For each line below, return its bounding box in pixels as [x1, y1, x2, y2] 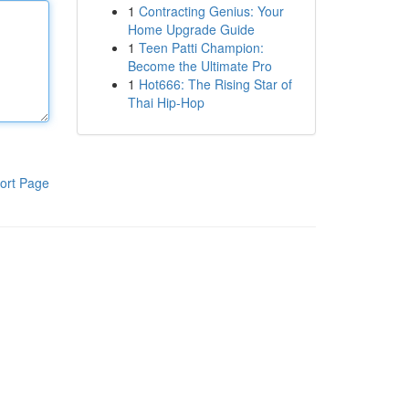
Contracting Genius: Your [138, 2, 284, 20]
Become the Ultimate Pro [127, 57, 272, 75]
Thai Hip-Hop [127, 93, 204, 111]
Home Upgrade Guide [127, 20, 255, 38]
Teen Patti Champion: [138, 38, 264, 57]
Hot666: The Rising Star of [138, 75, 292, 93]
